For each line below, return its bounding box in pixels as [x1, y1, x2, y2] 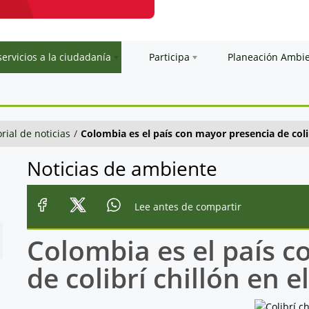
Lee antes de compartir [134, 200, 241, 213]
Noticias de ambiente [26, 154, 217, 181]
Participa [149, 50, 190, 63]
